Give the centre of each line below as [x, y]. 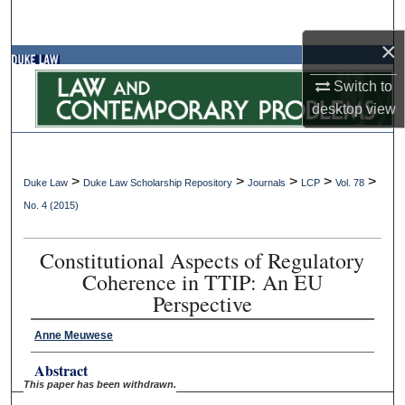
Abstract [61, 370]
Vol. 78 [350, 182]
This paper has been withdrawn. [100, 384]
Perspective [202, 303]
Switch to [361, 86]
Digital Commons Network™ [210, 201]
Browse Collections [202, 66]
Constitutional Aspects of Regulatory [202, 260]
